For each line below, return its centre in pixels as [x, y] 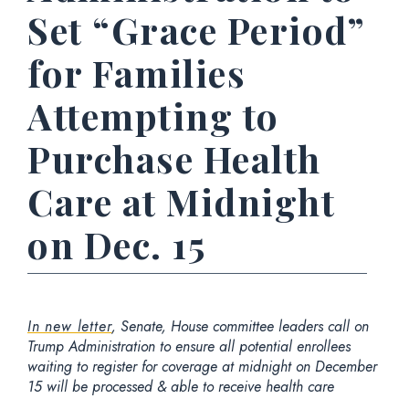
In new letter [70, 326]
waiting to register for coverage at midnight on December [202, 367]
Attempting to [153, 115]
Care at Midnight [181, 201]
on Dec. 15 [116, 244]
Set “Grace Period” [196, 30]
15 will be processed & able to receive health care [181, 387]
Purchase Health [174, 158]
